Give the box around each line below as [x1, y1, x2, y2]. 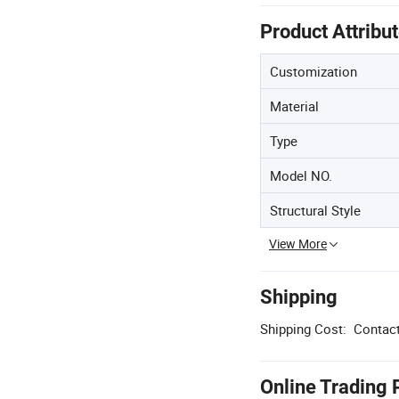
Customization [270, 62, 357, 80]
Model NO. [270, 167, 332, 184]
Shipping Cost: [260, 320, 346, 338]
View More [269, 235, 327, 252]
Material [270, 97, 319, 115]
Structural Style [270, 201, 361, 219]
